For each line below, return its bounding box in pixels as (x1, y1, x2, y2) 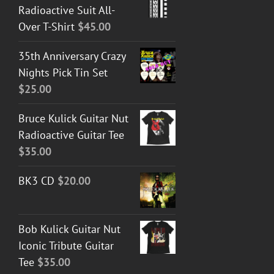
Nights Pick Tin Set (18, 65, 108, 80)
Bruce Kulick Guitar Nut (18, 111, 128, 125)
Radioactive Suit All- (18, 2, 115, 17)
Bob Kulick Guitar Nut (18, 221, 120, 236)
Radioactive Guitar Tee (18, 127, 124, 142)
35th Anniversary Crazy (18, 48, 125, 63)
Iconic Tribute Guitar (18, 238, 114, 253)
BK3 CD (18, 173, 54, 188)
